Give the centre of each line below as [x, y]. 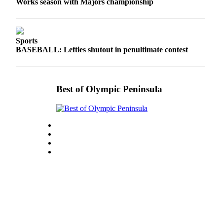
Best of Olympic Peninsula [109, 89]
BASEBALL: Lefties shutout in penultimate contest [102, 50]
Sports [27, 41]
